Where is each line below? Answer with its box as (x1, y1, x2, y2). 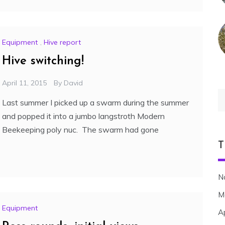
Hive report (44, 38, 81, 47)
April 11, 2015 (2, 78, 47, 88)
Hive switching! (2, 55, 84, 68)
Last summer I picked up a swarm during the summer (2, 97, 189, 108)
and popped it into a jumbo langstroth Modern (2, 111, 165, 122)
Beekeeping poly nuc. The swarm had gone (2, 125, 159, 135)
